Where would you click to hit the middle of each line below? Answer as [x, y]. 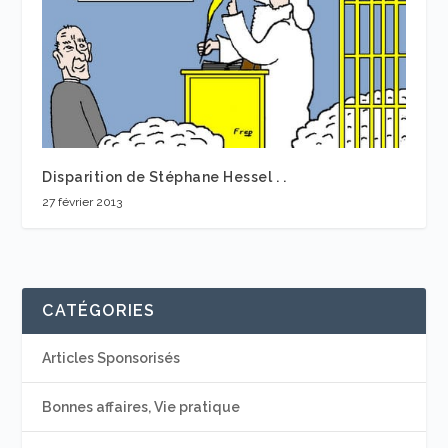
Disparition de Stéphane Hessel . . [164, 177]
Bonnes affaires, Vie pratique [141, 407]
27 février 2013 [82, 202]
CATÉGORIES [99, 311]
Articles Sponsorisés [111, 358]
